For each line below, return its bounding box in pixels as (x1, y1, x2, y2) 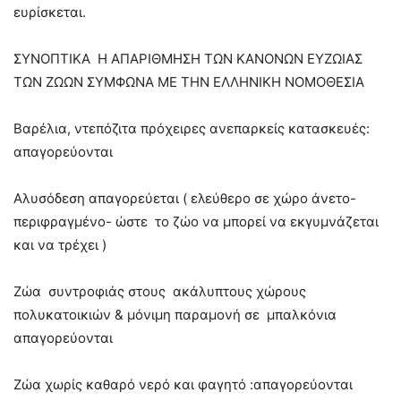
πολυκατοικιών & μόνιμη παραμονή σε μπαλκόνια (13, 306, 337, 323)
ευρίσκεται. (13, 4, 86, 21)
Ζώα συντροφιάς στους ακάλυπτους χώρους (13, 283, 306, 300)
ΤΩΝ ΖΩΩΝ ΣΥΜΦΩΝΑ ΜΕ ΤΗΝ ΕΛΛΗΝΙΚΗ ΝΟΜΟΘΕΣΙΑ (13, 73, 364, 90)
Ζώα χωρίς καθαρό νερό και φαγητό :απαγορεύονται (13, 376, 353, 393)
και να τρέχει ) (13, 236, 107, 253)
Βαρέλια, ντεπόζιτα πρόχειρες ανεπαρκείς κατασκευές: (13, 120, 370, 137)
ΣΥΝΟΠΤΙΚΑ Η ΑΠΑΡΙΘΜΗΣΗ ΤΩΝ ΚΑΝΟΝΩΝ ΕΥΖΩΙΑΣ (13, 50, 363, 67)
